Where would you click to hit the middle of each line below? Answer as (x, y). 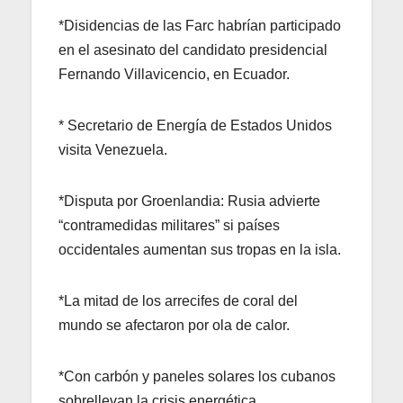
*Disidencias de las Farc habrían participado (200, 25)
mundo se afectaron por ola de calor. (174, 325)
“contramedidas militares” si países (169, 225)
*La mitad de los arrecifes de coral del (178, 300)
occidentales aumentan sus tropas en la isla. (200, 249)
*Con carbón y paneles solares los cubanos (197, 376)
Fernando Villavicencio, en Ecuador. (174, 74)
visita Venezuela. (113, 149)
